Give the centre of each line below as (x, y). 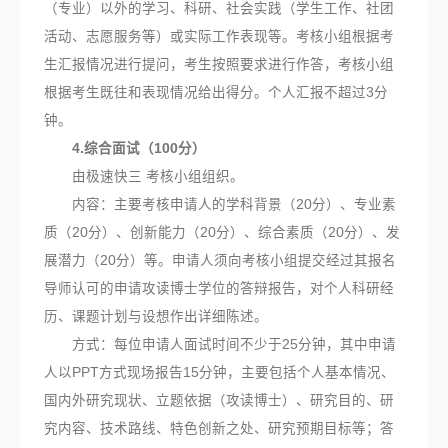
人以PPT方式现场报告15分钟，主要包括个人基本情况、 (219, 372)
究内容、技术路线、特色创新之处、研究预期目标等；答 (219, 428)
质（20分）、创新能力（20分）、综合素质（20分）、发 (222, 232)
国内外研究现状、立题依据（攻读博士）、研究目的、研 (219, 400)
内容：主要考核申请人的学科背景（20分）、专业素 (220, 204)
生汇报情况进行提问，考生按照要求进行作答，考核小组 (219, 64)
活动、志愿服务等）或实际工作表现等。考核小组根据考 (219, 36)
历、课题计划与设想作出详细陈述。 (156, 316)
